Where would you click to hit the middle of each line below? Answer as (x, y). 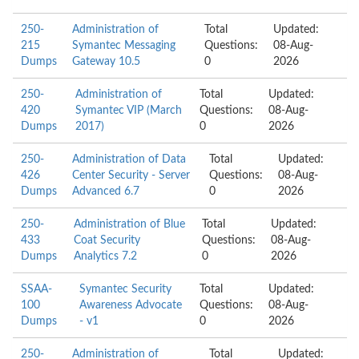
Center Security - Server (131, 175)
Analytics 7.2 (105, 256)
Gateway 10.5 (107, 62)
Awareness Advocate (130, 305)
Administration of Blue (129, 224)
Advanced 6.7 (106, 192)
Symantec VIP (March (128, 111)
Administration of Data (129, 159)
